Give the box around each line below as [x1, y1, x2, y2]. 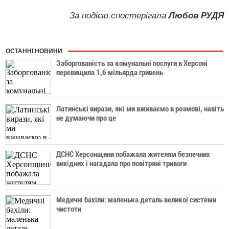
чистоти [56, 204, 81, 214]
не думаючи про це [56, 113, 116, 123]
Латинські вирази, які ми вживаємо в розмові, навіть [56, 104, 224, 113]
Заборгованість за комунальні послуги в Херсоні [56, 59, 208, 68]
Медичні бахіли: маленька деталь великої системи [56, 195, 216, 204]
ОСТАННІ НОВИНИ [6, 48, 62, 55]
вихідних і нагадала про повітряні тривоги [56, 159, 187, 168]
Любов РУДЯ [166, 11, 224, 20]
